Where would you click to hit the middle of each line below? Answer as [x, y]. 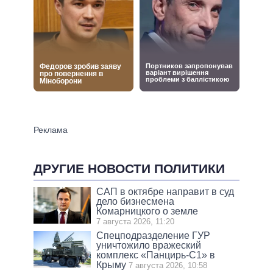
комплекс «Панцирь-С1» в [156, 255]
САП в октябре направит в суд [165, 192]
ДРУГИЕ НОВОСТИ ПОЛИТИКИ [129, 168]
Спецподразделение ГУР [154, 236]
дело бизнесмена [136, 202]
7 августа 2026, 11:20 [136, 222]
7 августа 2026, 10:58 [168, 266]
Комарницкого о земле [147, 211]
